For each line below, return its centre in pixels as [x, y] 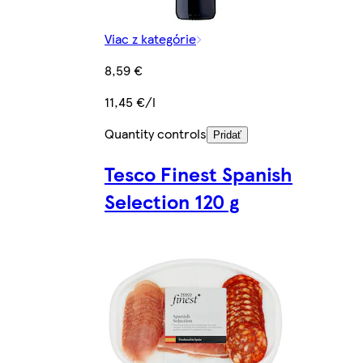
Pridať [227, 135]
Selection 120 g [172, 201]
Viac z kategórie [150, 39]
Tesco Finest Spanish [199, 174]
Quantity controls [156, 134]
